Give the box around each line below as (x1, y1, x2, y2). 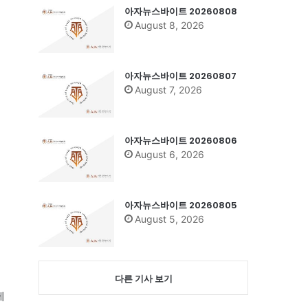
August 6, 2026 (135, 148, 204, 160)
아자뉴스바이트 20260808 (124, 4, 237, 18)
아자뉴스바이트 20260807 (124, 69, 236, 82)
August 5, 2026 (135, 212, 204, 225)
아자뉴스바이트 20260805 (124, 198, 237, 212)
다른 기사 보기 (114, 272, 173, 284)
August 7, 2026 (135, 83, 202, 96)
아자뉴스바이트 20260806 (124, 133, 237, 147)
